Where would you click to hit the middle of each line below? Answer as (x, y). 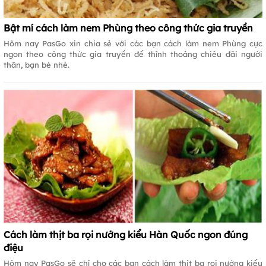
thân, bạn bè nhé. (37, 64)
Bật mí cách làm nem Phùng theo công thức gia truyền (128, 28)
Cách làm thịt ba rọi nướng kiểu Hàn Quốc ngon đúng (126, 235)
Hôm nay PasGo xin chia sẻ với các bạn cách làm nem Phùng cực (133, 43)
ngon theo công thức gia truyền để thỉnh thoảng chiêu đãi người (133, 54)
